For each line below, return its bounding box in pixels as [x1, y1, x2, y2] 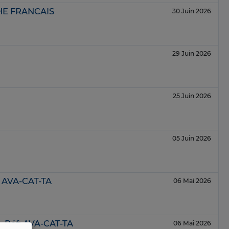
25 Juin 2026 [173, 92, 211, 100]
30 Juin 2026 [172, 7, 211, 15]
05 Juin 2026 [172, 134, 211, 143]
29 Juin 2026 [172, 50, 211, 58]
